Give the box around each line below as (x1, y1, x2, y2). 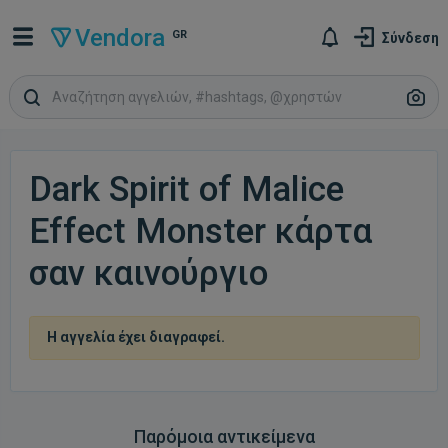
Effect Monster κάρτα (28, 210, 372, 252)
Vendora (75, 23, 166, 52)
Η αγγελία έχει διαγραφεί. (47, 329, 225, 345)
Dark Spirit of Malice (28, 168, 344, 210)
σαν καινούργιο (28, 252, 268, 294)
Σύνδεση (382, 29, 440, 46)
